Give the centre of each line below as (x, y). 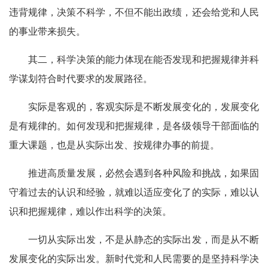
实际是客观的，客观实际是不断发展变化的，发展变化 (134, 106)
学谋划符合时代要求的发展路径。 (81, 78)
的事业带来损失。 (47, 31)
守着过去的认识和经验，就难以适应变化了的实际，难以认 (134, 192)
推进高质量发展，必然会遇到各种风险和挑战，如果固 (134, 173)
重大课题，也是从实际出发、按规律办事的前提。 (114, 145)
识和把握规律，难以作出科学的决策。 (90, 211)
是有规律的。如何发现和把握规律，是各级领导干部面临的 (134, 126)
